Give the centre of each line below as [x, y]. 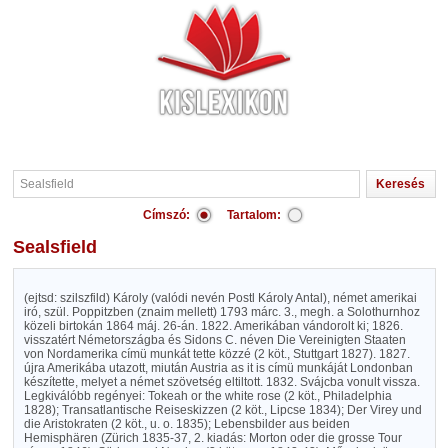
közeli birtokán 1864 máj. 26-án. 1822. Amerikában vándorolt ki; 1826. [213, 326]
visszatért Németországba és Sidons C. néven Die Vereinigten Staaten [214, 340]
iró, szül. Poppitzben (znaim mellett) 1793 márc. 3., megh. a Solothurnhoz [221, 312]
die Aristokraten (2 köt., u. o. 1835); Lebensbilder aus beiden [186, 424]
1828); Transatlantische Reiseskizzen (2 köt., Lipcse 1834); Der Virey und [222, 410]
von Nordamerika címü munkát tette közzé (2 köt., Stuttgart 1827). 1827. [216, 354]
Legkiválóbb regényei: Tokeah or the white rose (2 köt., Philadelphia [207, 396]
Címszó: [166, 215]
